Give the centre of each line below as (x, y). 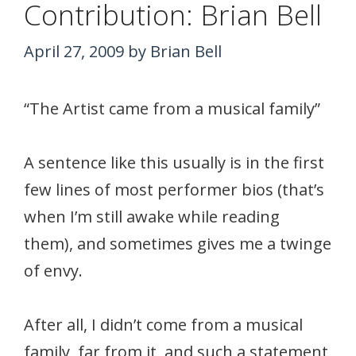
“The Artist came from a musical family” (172, 108)
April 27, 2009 (74, 51)
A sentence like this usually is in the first (174, 162)
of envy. (53, 270)
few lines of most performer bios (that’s (174, 189)
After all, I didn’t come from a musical (163, 324)
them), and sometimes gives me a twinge (178, 243)
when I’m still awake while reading (152, 216)
